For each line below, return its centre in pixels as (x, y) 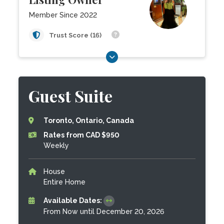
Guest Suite (71, 96)
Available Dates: (74, 200)
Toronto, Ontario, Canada (89, 120)
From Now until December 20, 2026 (104, 211)
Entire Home (65, 182)
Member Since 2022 (63, 15)
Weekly (56, 145)
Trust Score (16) (76, 35)
